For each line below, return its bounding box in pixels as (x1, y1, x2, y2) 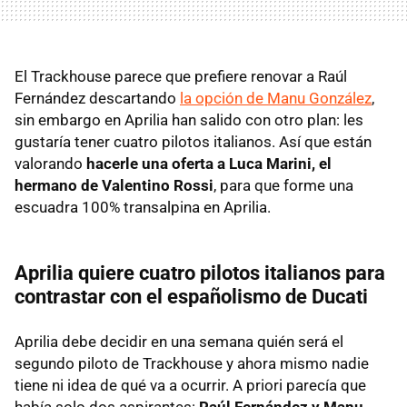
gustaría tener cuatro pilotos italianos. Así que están (15, 133, 372, 152)
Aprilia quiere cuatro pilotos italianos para (15, 262, 385, 285)
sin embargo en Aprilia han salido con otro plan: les (15, 111, 363, 130)
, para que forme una (213, 176, 353, 195)
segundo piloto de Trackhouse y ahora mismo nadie (15, 354, 369, 373)
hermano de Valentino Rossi (15, 176, 213, 195)
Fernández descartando (15, 89, 180, 108)
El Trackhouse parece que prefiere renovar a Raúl (15, 67, 347, 86)
